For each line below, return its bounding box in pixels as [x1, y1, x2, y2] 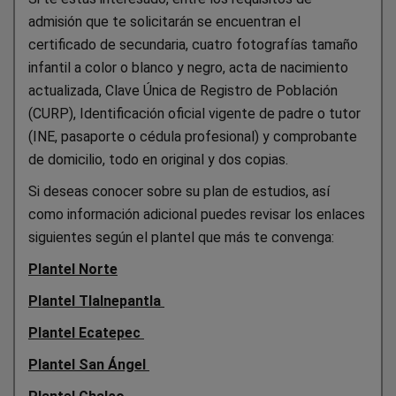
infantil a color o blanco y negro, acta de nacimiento [28, 58, 348, 76]
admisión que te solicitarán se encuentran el [28, 12, 301, 30]
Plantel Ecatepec [28, 324, 144, 341]
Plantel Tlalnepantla [28, 292, 164, 309]
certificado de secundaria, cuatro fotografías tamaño [28, 35, 358, 53]
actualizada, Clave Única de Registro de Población [28, 81, 338, 99]
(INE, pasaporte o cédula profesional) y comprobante [28, 127, 357, 145]
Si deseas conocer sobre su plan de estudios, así [28, 182, 330, 200]
